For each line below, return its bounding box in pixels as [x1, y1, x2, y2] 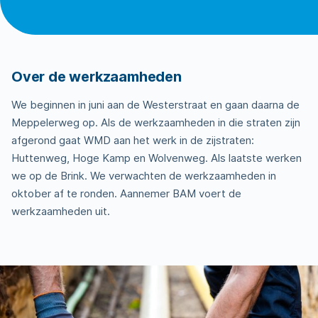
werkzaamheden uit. [11, 204, 110, 218]
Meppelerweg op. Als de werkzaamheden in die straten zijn [11, 115, 300, 129]
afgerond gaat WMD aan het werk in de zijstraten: [11, 133, 254, 147]
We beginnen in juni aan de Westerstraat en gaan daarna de [11, 97, 300, 111]
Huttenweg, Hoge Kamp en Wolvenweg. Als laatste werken [11, 150, 302, 165]
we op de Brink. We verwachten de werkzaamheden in [11, 168, 276, 182]
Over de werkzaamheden [11, 67, 185, 85]
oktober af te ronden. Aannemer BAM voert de [11, 186, 241, 200]
